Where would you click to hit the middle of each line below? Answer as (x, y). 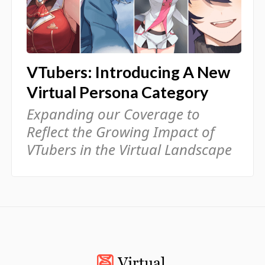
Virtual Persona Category (117, 92)
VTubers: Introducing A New (128, 72)
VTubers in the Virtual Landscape (129, 150)
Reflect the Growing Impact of (120, 132)
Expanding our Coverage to (113, 114)
